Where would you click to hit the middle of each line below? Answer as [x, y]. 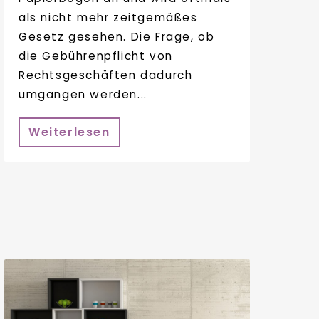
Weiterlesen [69, 132]
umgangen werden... [83, 95]
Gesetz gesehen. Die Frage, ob [117, 37]
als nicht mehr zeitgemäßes [108, 18]
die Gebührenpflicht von [96, 56]
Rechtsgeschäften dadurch [106, 75]
